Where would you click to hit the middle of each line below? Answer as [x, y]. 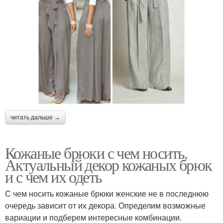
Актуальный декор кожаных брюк [109, 164]
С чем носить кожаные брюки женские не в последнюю [107, 193]
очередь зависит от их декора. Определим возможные [105, 205]
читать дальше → [35, 117]
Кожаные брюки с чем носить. [96, 152]
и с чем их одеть [54, 176]
